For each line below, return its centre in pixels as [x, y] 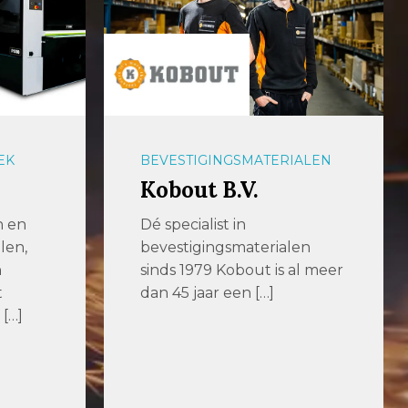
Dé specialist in [194, 224]
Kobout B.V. [200, 189]
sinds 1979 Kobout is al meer [242, 270]
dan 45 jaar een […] [208, 292]
